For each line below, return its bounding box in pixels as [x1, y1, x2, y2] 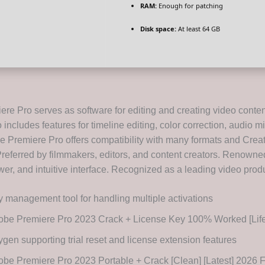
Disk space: [140, 24, 176, 34]
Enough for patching [157, 1, 223, 11]
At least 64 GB [176, 24, 220, 34]
